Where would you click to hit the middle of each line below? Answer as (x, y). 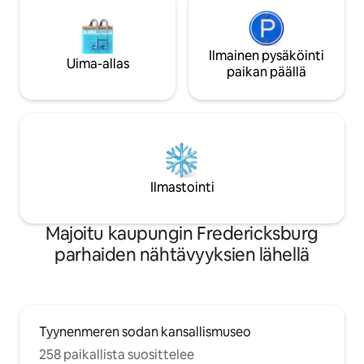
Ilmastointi (182, 187)
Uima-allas (97, 63)
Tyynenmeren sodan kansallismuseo (145, 331)
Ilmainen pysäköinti (266, 55)
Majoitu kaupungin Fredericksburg (182, 233)
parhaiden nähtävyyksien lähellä (182, 254)
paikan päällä (266, 71)
